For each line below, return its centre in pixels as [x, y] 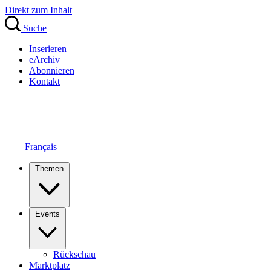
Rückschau [74, 254]
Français [41, 147]
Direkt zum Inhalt [38, 10]
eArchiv [44, 60]
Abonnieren [52, 70]
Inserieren [48, 49]
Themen [49, 168]
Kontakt [44, 81]
